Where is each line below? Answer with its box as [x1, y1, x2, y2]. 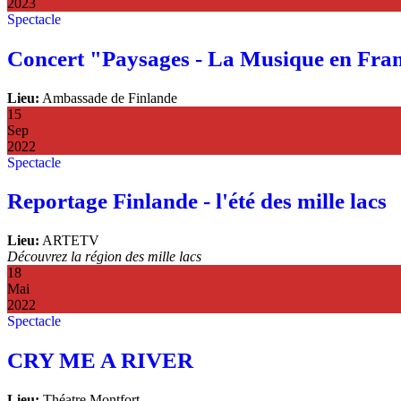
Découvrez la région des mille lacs [7, 249, 201, 265]
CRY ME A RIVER [7, 348, 193, 373]
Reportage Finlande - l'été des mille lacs [7, 189, 387, 214]
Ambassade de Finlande [39, 90, 177, 106]
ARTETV [39, 233, 99, 249]
